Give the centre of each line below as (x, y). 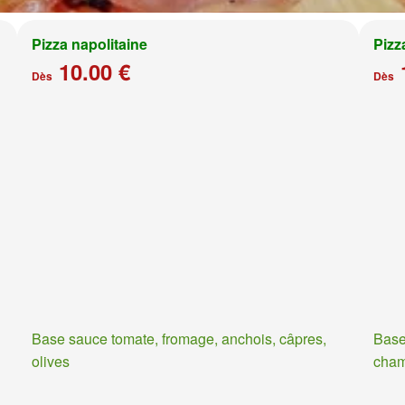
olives (50, 362)
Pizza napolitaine (89, 44)
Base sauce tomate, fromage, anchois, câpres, (179, 339)
